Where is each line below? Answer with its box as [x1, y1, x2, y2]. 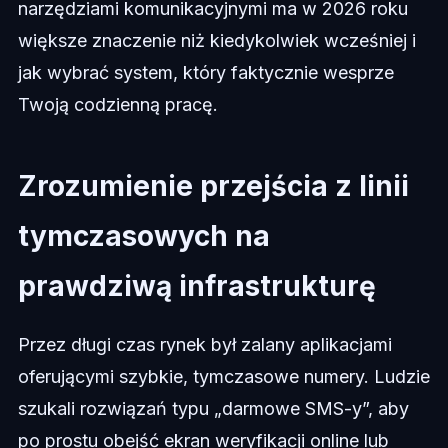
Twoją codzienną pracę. [17, 94, 218, 116]
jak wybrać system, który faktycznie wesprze [17, 62, 394, 84]
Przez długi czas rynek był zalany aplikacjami [17, 334, 392, 356]
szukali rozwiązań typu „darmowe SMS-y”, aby [17, 398, 409, 420]
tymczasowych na [17, 219, 270, 254]
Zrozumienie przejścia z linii [17, 169, 409, 204]
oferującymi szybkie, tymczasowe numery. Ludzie [17, 366, 430, 388]
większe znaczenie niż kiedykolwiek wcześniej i [17, 30, 416, 52]
